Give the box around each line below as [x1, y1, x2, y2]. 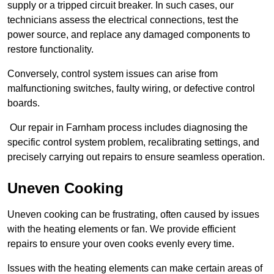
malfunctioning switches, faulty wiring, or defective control [7, 83, 255, 94]
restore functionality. [7, 44, 94, 55]
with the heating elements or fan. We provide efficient [7, 224, 235, 235]
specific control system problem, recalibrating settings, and [7, 137, 259, 148]
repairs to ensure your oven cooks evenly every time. [7, 239, 234, 250]
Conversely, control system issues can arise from [7, 68, 218, 80]
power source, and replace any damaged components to [7, 29, 250, 40]
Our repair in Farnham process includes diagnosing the [7, 122, 248, 133]
